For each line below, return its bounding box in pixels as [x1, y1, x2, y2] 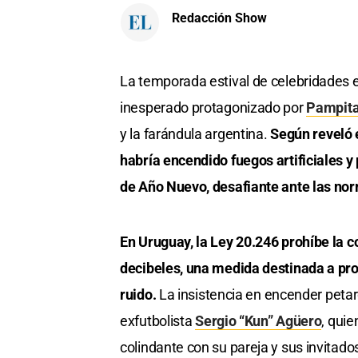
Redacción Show [172, 10, 267, 26]
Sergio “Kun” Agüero [195, 312, 322, 330]
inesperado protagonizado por [120, 99, 307, 117]
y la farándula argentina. [120, 125, 271, 143]
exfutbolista [120, 312, 196, 330]
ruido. [120, 286, 157, 304]
